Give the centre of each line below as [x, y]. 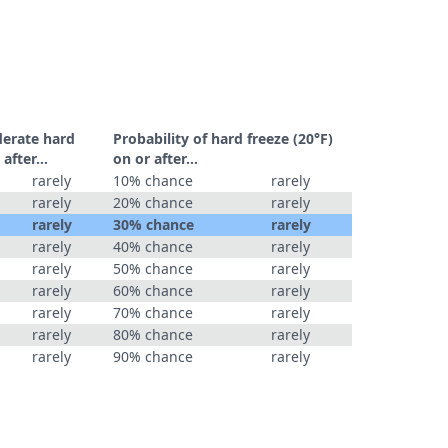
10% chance [153, 180]
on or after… [155, 158]
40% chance [153, 246]
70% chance [153, 312]
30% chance [153, 224]
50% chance [153, 268]
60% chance [153, 290]
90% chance [153, 356]
